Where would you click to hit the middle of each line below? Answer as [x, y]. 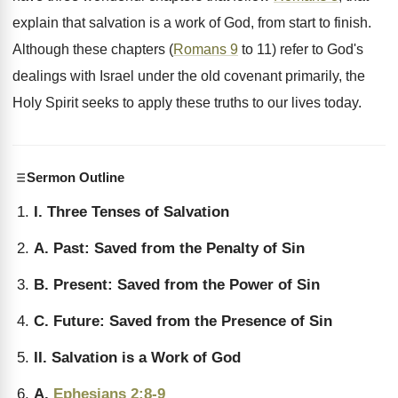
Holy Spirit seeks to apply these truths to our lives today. [187, 103]
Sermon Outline [76, 177]
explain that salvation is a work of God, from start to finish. [192, 23]
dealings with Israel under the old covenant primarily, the [189, 76]
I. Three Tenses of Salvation [131, 212]
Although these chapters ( [93, 49]
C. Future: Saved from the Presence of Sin [183, 321]
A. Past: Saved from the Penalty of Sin [169, 248]
